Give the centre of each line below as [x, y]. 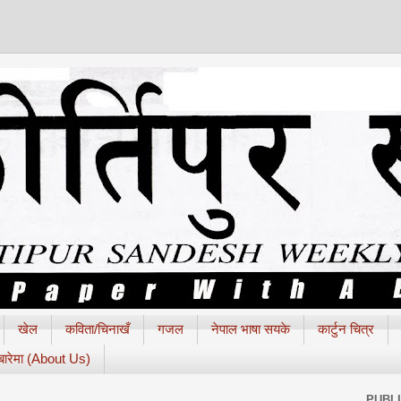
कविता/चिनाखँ [97, 329]
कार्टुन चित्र [346, 329]
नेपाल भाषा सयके [250, 329]
